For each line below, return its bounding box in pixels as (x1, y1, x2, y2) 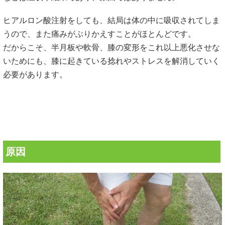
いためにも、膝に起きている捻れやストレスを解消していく (3, 57, 220, 66)
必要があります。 (3, 70, 67, 79)
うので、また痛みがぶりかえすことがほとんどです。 (3, 30, 196, 39)
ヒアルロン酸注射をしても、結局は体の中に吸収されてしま (3, 16, 220, 25)
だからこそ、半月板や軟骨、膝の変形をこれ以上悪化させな (3, 43, 220, 52)
